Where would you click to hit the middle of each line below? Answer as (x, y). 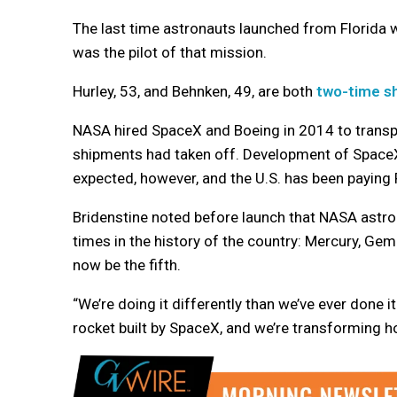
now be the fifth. (127, 265)
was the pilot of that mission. (170, 53)
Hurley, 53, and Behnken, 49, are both (195, 92)
